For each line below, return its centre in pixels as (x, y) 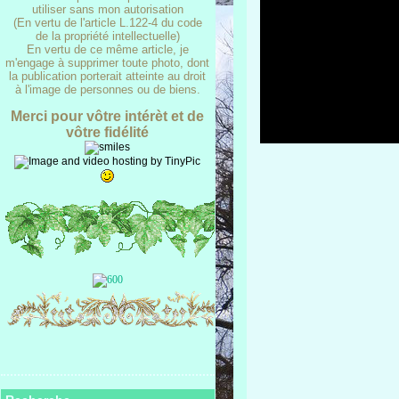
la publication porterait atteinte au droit (108, 76)
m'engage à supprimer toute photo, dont (108, 63)
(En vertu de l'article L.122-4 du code (107, 23)
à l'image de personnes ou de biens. (107, 90)
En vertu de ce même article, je (107, 49)
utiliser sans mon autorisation (107, 9)
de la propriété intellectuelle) (107, 36)
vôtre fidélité (108, 132)
